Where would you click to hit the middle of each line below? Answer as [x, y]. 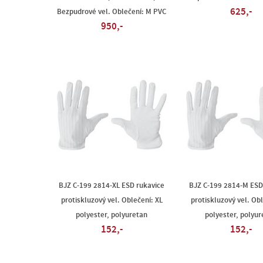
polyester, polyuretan [112, 215]
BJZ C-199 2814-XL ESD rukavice [112, 186]
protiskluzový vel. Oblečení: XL [112, 200]
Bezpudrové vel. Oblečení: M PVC [112, 12]
